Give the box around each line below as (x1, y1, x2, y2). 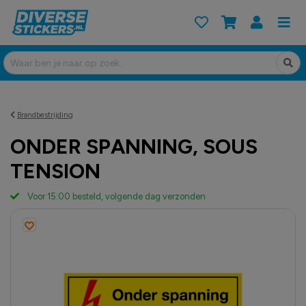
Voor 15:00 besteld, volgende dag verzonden (27, 191, 206, 201)
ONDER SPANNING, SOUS (10, 134, 258, 160)
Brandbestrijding (17, 109, 73, 120)
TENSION (10, 158, 100, 184)
